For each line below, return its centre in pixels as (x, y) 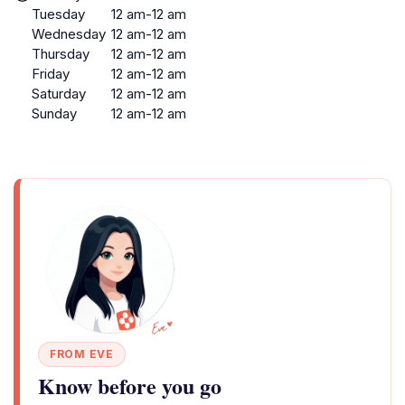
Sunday (54, 113)
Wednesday (69, 34)
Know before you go (130, 386)
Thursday (61, 54)
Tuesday (58, 14)
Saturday (59, 94)
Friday (51, 74)
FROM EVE (82, 354)
